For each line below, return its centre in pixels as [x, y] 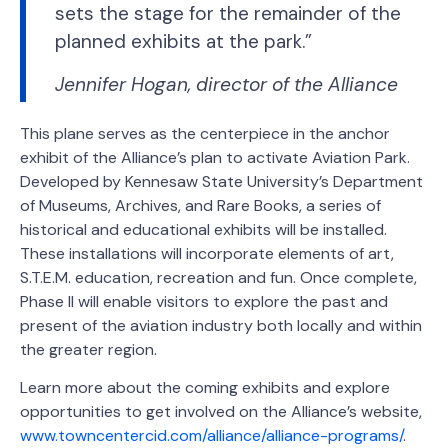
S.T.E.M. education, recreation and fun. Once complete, [218, 277]
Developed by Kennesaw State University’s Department [221, 181]
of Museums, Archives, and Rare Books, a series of [200, 205]
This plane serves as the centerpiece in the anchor [205, 133]
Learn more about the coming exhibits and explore [205, 387]
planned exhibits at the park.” [183, 42]
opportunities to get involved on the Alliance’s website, [221, 411]
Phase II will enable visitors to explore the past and [204, 301]
